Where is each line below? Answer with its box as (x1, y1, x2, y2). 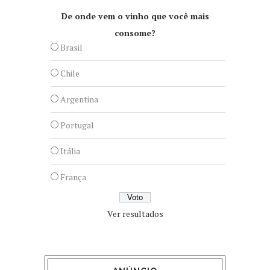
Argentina (60, 93, 98, 105)
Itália (60, 145, 80, 157)
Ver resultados (107, 207, 163, 219)
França (60, 171, 86, 183)
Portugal (60, 119, 94, 131)
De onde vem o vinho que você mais (61, 10, 209, 22)
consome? (115, 27, 155, 39)
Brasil (60, 41, 83, 53)
